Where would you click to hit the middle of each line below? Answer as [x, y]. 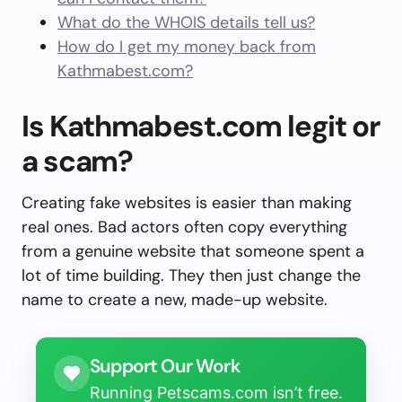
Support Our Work [165, 366]
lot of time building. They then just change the [191, 275]
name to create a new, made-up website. [175, 300]
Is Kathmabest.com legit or [201, 126]
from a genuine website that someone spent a [193, 251]
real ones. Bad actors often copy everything [184, 227]
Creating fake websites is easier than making [187, 203]
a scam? [77, 161]
